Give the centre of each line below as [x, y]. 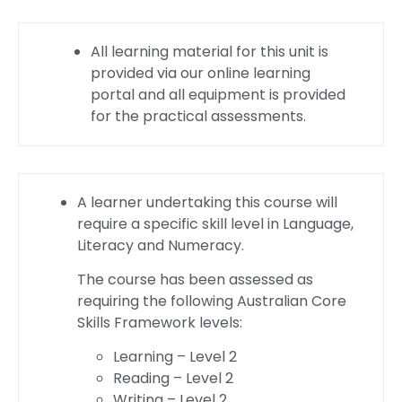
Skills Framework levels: [160, 322]
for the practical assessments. [198, 116]
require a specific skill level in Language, [215, 223]
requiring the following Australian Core [212, 301]
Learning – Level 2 [175, 357]
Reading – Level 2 [173, 379]
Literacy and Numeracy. [161, 245]
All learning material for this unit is [210, 51]
